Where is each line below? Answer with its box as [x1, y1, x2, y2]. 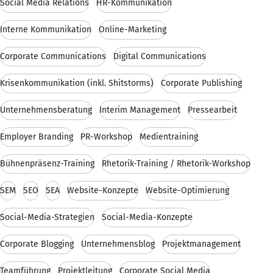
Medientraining [140, 131, 198, 142]
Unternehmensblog [81, 238, 155, 249]
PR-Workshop [80, 131, 132, 142]
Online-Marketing [99, 24, 166, 35]
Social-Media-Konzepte [102, 211, 193, 222]
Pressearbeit [188, 104, 237, 115]
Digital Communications [113, 51, 206, 62]
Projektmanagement [162, 238, 241, 249]
